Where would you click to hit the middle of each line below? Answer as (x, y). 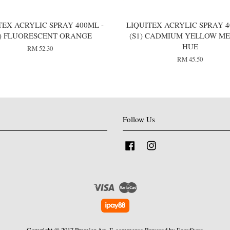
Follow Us (139, 119)
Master (146, 185)
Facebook (150, 144)
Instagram (172, 144)
